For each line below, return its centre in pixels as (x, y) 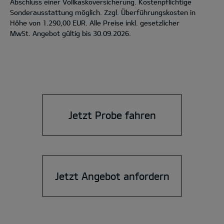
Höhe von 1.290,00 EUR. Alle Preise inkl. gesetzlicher (95, 23)
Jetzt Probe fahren (112, 115)
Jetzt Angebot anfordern (112, 176)
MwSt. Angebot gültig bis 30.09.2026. (70, 33)
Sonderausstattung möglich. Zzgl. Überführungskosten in (103, 12)
